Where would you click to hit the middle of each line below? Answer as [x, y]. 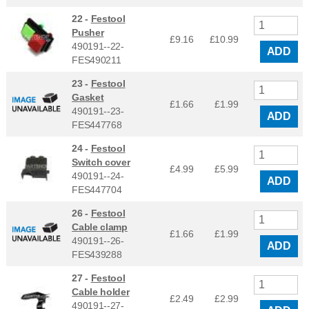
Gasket [88, 97]
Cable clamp [100, 227]
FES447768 [97, 124]
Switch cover [101, 162]
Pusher [88, 32]
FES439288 [97, 254]
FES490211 [97, 60]
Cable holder [101, 291]
